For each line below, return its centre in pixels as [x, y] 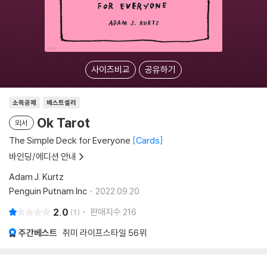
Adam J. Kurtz [36, 177]
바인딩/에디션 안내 [43, 156]
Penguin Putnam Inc [48, 191]
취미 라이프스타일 [94, 233]
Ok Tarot [63, 123]
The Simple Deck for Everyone [70, 140]
